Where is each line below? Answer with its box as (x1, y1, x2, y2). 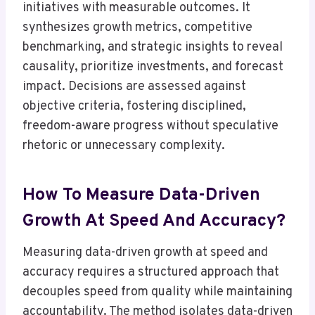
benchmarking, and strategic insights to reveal (22, 39, 283, 56)
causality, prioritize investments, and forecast (22, 59, 283, 76)
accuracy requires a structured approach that (22, 264, 279, 281)
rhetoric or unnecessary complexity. (22, 138, 225, 155)
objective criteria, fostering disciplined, (22, 98, 246, 115)
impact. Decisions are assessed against (22, 79, 246, 96)
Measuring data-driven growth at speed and (22, 245, 268, 262)
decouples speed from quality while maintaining (22, 284, 292, 301)
